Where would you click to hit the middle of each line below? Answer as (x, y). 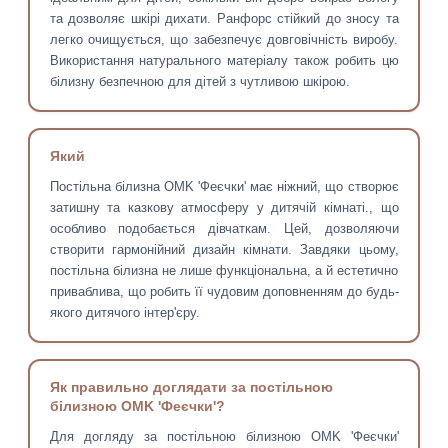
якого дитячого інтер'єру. (124, 313)
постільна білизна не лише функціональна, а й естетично (224, 271)
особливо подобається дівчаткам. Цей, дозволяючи (224, 229)
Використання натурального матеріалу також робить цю (224, 61)
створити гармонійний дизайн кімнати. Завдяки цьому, (224, 250)
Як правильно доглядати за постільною (191, 387)
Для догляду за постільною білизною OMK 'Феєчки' (224, 437)
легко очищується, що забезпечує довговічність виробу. (224, 40)
